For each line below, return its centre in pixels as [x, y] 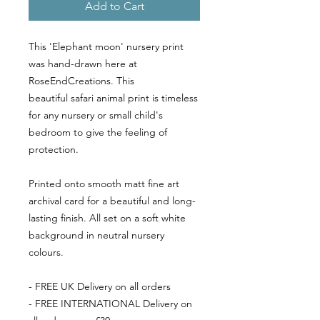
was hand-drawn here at [83, 64]
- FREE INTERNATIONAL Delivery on [110, 304]
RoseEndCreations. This [81, 81]
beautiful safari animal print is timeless [113, 98]
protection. [54, 150]
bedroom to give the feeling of [98, 132]
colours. [46, 252]
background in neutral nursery [96, 235]
